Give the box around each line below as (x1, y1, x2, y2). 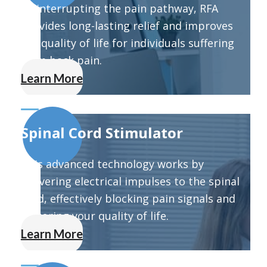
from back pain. (20, 52, 102, 67)
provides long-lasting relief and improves (20, 18, 233, 33)
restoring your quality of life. (20, 209, 169, 223)
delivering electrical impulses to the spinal (20, 174, 240, 189)
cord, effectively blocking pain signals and (20, 191, 235, 206)
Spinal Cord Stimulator (20, 123, 183, 143)
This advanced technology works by (20, 157, 204, 172)
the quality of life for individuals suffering (20, 35, 234, 50)
